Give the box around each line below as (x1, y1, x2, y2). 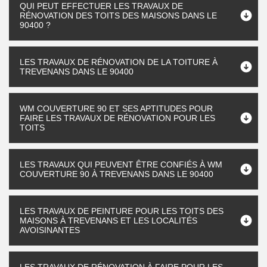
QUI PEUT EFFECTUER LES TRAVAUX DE (20, 1, 183, 11)
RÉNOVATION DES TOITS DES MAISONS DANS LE (20, 11, 217, 20)
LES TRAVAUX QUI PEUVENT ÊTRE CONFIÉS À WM (20, 160, 222, 169)
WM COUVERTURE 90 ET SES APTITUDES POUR (20, 104, 213, 113)
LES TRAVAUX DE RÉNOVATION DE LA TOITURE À (20, 57, 218, 67)
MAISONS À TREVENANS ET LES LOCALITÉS (20, 216, 197, 225)
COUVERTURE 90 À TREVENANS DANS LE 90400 (20, 169, 213, 179)
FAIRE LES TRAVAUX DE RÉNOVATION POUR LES (20, 113, 215, 123)
